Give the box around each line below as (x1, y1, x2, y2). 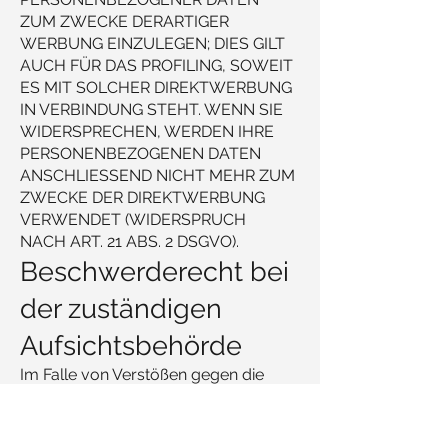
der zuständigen (20, 293, 222, 324)
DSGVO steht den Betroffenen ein (20, 387, 262, 406)
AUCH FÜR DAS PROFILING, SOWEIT (20, 56, 293, 75)
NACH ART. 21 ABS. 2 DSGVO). (20, 232, 239, 251)
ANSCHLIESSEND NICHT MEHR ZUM (20, 166, 295, 185)
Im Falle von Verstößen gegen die (20, 365, 264, 384)
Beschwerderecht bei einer (20, 409, 217, 428)
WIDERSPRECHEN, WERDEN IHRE (20, 122, 274, 141)
